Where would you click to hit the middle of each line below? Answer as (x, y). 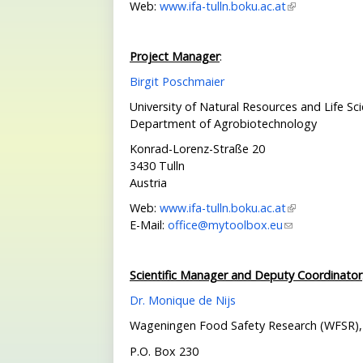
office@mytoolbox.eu (225, 225)
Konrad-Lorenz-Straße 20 (197, 149)
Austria (148, 183)
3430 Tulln (157, 166)
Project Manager (175, 56)
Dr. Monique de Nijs (183, 301)
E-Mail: (149, 225)
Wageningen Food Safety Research (225, 326)
